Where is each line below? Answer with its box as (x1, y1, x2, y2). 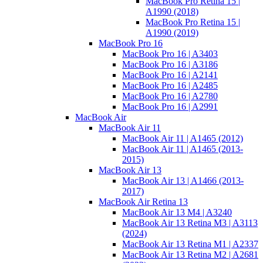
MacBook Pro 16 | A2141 (122, 70, 218, 80)
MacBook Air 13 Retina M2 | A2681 (122, 249, 258, 260)
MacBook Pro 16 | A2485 (122, 80, 218, 91)
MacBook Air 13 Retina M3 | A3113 (122, 218, 258, 228)
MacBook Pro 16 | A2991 (122, 102, 218, 112)
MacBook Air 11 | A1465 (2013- (122, 144, 243, 154)
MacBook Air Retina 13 (99, 197, 188, 207)
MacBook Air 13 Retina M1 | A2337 (122, 239, 258, 249)
